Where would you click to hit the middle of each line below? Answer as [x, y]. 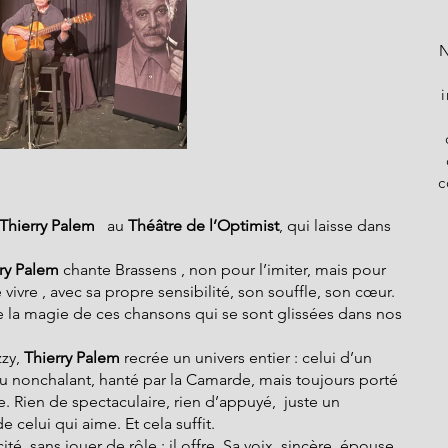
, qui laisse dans [337, 225]
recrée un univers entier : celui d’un [248, 357]
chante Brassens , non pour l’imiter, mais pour [224, 269]
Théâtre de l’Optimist [203, 225]
